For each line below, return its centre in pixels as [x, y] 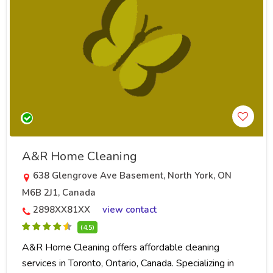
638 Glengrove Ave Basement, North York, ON [132, 176]
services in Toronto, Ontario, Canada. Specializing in [128, 264]
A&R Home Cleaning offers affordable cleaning [121, 248]
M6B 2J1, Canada [59, 193]
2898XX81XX [62, 210]
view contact [129, 210]
